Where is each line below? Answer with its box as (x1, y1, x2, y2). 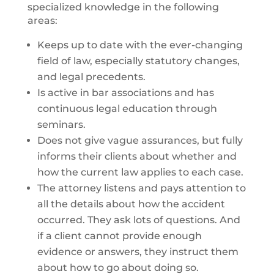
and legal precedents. (37, 71, 146, 83)
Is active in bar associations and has (37, 87, 214, 98)
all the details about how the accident (37, 198, 225, 210)
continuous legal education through (37, 103, 217, 114)
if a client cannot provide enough (37, 230, 202, 242)
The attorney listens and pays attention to (37, 182, 246, 194)
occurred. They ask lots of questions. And (37, 214, 240, 226)
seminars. (37, 119, 86, 130)
